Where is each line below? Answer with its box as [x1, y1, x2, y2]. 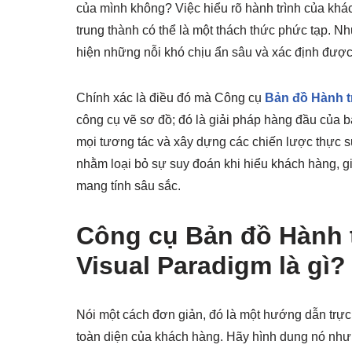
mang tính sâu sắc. [76, 178, 181, 192]
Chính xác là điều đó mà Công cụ [76, 90, 265, 104]
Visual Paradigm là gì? [76, 251, 346, 280]
